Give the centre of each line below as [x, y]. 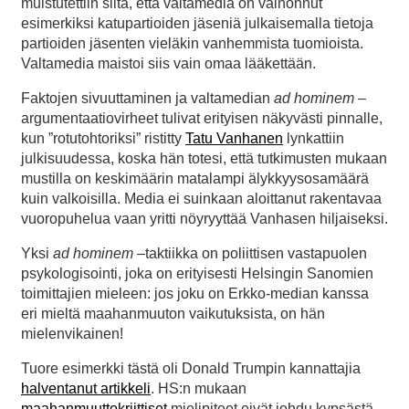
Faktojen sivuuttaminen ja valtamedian [147, 98]
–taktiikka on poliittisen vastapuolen [250, 253]
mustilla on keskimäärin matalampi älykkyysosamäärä [195, 178]
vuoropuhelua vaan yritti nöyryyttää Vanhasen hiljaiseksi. [204, 218]
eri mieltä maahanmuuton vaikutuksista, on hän [173, 313]
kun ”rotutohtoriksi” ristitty [103, 138]
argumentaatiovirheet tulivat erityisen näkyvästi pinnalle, [202, 118]
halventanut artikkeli [86, 388]
